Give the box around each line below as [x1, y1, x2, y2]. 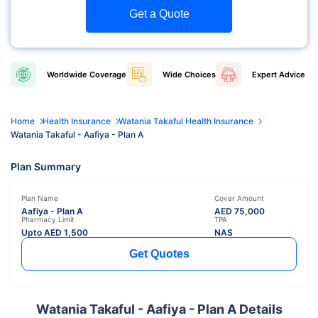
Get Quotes [128, 247, 190, 260]
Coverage [87, 69, 126, 79]
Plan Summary [11, 160, 81, 172]
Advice [277, 69, 305, 79]
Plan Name [21, 193, 58, 202]
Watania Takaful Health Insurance [119, 115, 253, 126]
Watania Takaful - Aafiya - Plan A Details [35, 301, 283, 317]
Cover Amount [214, 193, 264, 202]
